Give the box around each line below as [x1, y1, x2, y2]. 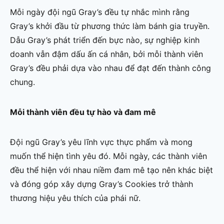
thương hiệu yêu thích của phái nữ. [10, 193, 140, 203]
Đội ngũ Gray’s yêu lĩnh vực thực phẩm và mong [10, 137, 192, 147]
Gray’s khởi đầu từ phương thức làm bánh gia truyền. [10, 21, 209, 31]
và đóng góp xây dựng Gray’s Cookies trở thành [10, 179, 193, 189]
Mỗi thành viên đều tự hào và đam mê [10, 107, 156, 117]
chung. [10, 77, 35, 87]
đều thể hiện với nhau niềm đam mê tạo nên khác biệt [10, 165, 213, 175]
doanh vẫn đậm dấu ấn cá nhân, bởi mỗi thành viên [10, 49, 203, 59]
